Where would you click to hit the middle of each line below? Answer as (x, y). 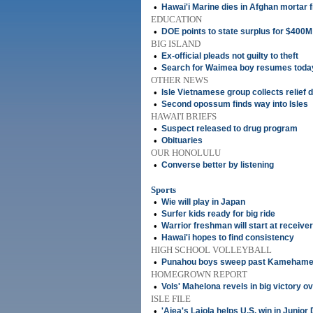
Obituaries (182, 140)
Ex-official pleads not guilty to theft (230, 56)
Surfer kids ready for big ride (218, 214)
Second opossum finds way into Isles (235, 104)
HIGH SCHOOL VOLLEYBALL (211, 250)
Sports (163, 190)
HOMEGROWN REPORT (199, 274)
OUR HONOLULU (186, 153)
